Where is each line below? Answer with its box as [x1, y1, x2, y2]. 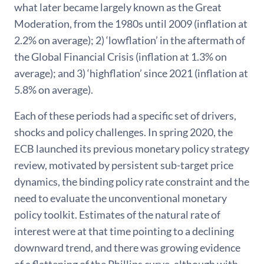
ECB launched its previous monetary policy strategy [14, 142, 249, 155]
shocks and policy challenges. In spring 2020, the [14, 126, 233, 138]
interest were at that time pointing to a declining [14, 225, 234, 237]
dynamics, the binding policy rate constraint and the [14, 175, 249, 188]
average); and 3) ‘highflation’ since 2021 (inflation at [14, 67, 248, 80]
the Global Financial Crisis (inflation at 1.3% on [14, 50, 227, 63]
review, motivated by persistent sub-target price [14, 159, 233, 171]
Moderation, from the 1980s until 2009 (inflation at [14, 17, 247, 30]
